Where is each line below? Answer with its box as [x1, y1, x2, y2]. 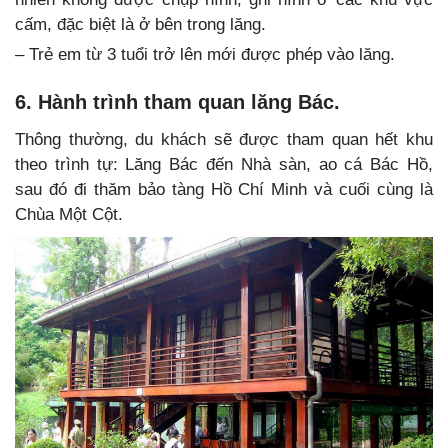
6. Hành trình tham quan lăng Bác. [15, 91, 340, 114]
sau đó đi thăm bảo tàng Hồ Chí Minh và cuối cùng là [15, 180, 433, 200]
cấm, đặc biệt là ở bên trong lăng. [15, 15, 266, 35]
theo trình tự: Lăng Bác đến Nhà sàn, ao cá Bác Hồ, [15, 155, 433, 175]
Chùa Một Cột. [15, 205, 123, 225]
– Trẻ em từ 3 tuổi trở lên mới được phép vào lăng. [15, 45, 395, 65]
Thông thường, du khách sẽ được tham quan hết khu [15, 130, 433, 150]
